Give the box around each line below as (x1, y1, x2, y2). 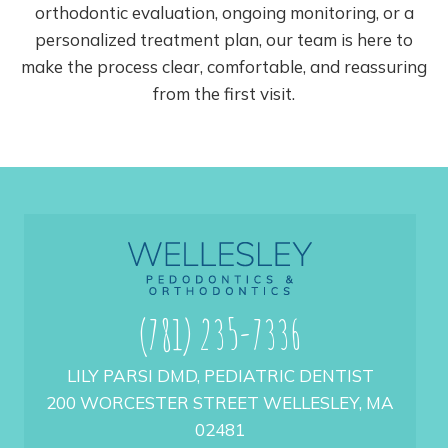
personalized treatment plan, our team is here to (35, 29, 413, 51)
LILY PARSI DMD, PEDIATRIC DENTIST (66, 365, 374, 387)
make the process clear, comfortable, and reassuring (21, 56, 427, 78)
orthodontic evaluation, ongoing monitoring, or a (34, 2, 414, 24)
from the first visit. (153, 83, 295, 105)
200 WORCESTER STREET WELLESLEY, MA (46, 392, 394, 414)
